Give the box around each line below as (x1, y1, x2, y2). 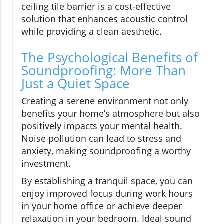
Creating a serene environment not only (21, 94, 188, 107)
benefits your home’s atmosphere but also (21, 107, 200, 119)
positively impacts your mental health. (21, 119, 182, 132)
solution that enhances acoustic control (21, 12, 188, 25)
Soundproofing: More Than (21, 61, 186, 79)
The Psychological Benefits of (21, 48, 198, 66)
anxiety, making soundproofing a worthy (21, 144, 191, 157)
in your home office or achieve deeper (21, 199, 182, 212)
